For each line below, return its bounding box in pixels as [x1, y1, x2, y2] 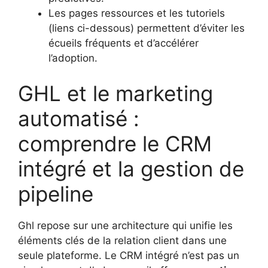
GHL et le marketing [18, 81, 213, 106]
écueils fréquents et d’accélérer [48, 36, 199, 49]
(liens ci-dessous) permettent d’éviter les [48, 22, 245, 34]
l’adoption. [48, 51, 98, 64]
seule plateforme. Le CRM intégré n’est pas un [18, 249, 239, 262]
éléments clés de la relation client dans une [18, 234, 227, 247]
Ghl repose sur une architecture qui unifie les [18, 220, 233, 232]
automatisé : [18, 106, 139, 132]
